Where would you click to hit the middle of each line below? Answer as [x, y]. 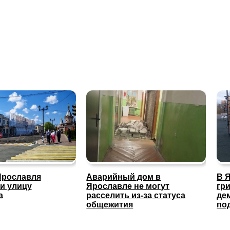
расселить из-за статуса [136, 196]
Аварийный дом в [124, 177]
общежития [110, 205]
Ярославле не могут [128, 186]
